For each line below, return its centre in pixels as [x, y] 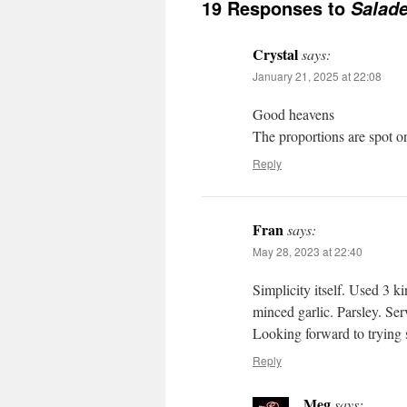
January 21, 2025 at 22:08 [317, 76]
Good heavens [293, 114]
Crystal [275, 54]
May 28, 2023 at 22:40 [308, 251]
